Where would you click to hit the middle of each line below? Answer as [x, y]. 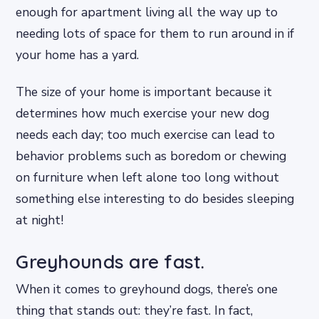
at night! [40, 220]
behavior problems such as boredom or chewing [151, 156]
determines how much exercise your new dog [143, 113]
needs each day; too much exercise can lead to [146, 134]
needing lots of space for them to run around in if [155, 34]
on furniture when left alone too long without [148, 177]
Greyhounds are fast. [110, 261]
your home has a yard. [78, 55]
